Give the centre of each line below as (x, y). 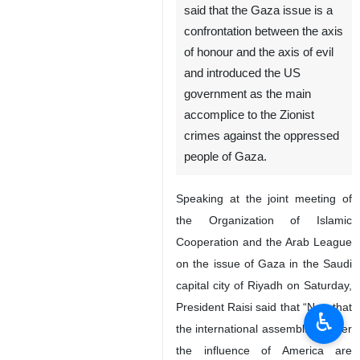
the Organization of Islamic (264, 309)
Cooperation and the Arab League (264, 331)
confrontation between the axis (264, 120)
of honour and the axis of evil (259, 141)
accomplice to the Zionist (249, 204)
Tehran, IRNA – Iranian (243, 57)
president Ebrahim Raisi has (258, 78)
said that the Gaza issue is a (258, 99)
